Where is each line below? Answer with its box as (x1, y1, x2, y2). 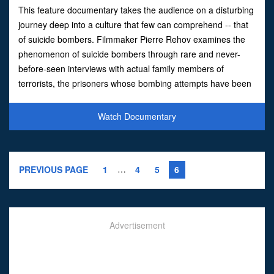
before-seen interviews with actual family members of (18, 62, 224, 75)
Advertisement (109, 218, 165, 231)
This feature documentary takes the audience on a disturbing (18, 3, 254, 16)
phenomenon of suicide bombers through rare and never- (18, 47, 240, 60)
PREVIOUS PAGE (19, 163, 88, 176)
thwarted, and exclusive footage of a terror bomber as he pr (18, 91, 249, 104)
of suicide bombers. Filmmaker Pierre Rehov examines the (18, 32, 245, 45)
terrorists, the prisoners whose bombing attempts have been (18, 76, 251, 89)
